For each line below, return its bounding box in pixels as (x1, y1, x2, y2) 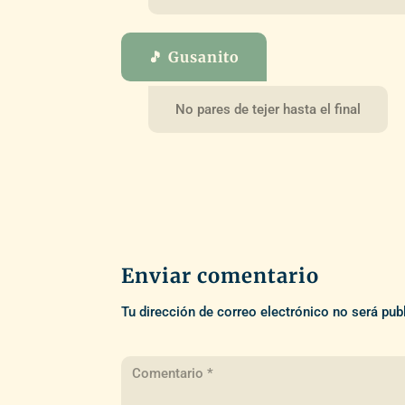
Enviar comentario (121, 262, 320, 288)
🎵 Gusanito (148, 47, 240, 66)
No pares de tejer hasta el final (175, 100, 362, 118)
